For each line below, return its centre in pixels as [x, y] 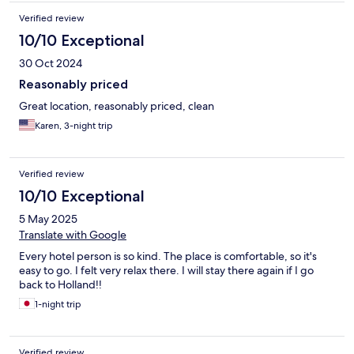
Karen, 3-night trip [74, 126]
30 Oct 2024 [51, 64]
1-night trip [58, 305]
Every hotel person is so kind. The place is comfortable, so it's [168, 256]
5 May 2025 [48, 219]
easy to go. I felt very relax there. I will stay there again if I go [166, 271]
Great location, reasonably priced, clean [117, 106]
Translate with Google [73, 235]
